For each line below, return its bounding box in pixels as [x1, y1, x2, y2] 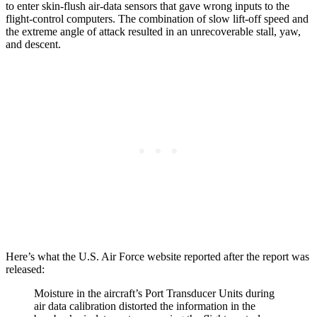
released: [6, 263, 45, 276]
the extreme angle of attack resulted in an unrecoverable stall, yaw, [6, 25, 301, 38]
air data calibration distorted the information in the [34, 300, 255, 313]
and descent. [6, 38, 61, 51]
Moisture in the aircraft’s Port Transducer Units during [34, 287, 275, 300]
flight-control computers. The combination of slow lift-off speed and [6, 13, 309, 25]
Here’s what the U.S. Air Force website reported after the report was [6, 250, 309, 263]
